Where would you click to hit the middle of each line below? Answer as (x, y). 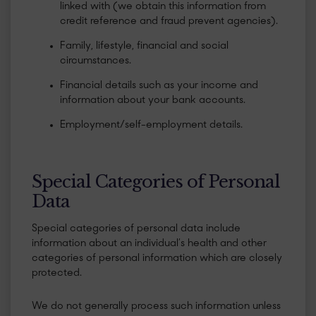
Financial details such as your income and (159, 86)
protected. (57, 273)
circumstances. (96, 61)
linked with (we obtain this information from (163, 7)
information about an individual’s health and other (149, 243)
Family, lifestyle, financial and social (144, 47)
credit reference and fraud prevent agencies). (169, 22)
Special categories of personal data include (136, 229)
